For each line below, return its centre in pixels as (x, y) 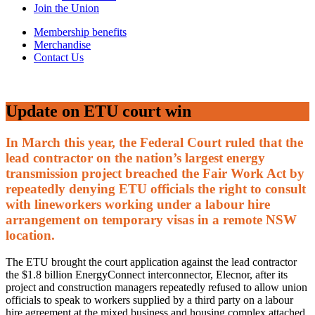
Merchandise (62, 44)
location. (30, 235)
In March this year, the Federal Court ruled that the (154, 142)
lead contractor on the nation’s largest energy (135, 157)
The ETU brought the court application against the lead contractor (151, 262)
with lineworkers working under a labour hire (138, 204)
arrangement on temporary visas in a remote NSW (151, 219)
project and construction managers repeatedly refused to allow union (156, 288)
